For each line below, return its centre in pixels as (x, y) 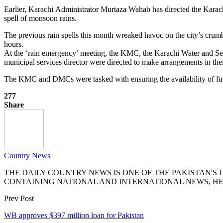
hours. (14, 44)
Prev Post (19, 198)
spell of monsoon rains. (40, 18)
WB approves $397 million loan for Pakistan (74, 215)
